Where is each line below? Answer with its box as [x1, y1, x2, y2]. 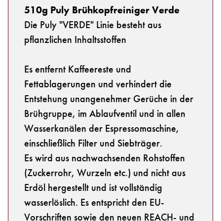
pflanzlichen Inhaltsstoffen [24, 33, 126, 46]
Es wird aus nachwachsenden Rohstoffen [24, 151, 185, 164]
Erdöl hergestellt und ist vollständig [24, 181, 162, 194]
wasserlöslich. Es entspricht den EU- [24, 195, 164, 209]
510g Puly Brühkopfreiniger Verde [24, 3, 180, 16]
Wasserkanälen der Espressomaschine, [24, 121, 179, 135]
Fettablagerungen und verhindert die [24, 77, 172, 90]
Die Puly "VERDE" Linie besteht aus [24, 18, 161, 31]
